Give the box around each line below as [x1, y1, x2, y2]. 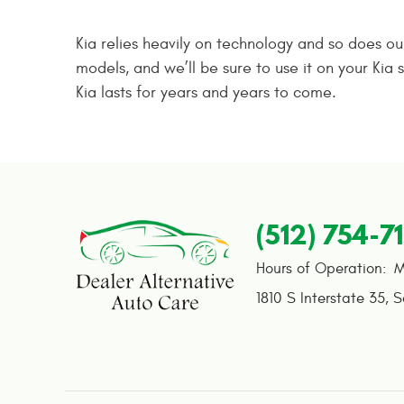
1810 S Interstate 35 [256, 289, 385, 308]
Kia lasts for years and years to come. [76, 83, 336, 103]
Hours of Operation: [256, 260, 387, 279]
